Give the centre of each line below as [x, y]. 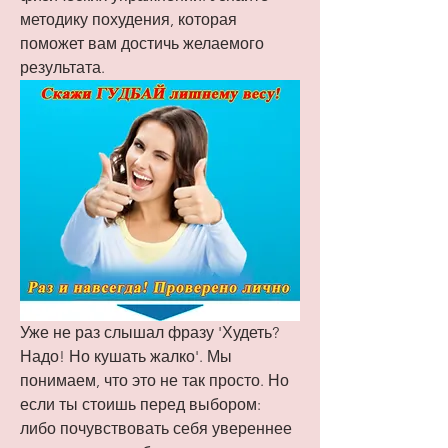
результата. [62, 68]
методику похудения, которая [128, 20]
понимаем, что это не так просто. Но [154, 381]
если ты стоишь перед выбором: [140, 405]
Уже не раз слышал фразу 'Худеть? [149, 333]
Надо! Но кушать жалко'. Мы [126, 357]
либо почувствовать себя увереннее [156, 429]
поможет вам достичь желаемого [142, 44]
